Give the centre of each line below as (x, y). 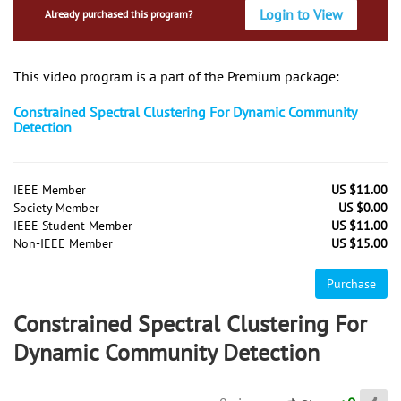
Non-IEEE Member (63, 243)
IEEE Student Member (73, 225)
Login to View (302, 15)
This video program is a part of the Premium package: (176, 76)
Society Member (56, 207)
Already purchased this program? (118, 13)
